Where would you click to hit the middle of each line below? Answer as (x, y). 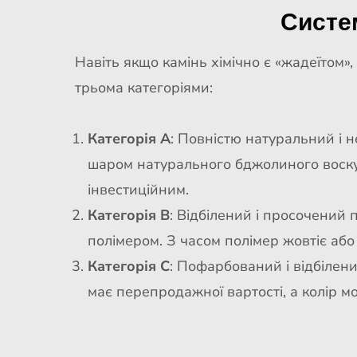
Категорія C (128, 266)
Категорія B (128, 215)
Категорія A (129, 139)
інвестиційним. (138, 190)
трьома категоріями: (143, 88)
